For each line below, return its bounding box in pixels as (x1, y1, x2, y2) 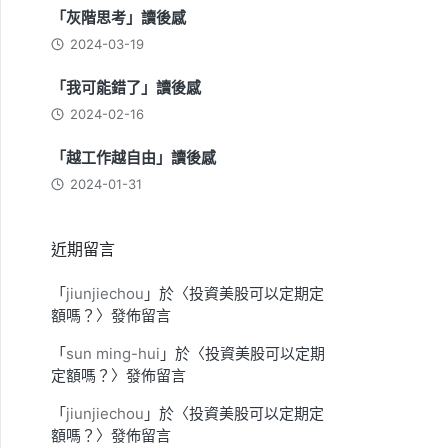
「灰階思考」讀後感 (51, 7, 186, 27)
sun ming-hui (66, 344, 160, 363)
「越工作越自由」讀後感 (51, 147, 216, 167)
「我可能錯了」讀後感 (51, 77, 201, 97)
